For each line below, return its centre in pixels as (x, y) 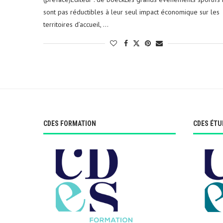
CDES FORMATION (70, 123)
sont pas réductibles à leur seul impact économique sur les (131, 12)
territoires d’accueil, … (76, 24)
